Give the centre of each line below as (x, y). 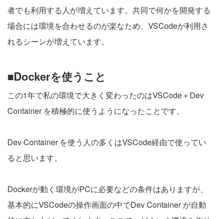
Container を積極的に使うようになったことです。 (96, 111)
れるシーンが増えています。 (58, 41)
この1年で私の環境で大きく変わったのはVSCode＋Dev (106, 95)
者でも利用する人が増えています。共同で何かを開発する (109, 10)
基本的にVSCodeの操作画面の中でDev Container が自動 (107, 205)
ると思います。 (35, 158)
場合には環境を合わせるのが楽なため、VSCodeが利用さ (108, 26)
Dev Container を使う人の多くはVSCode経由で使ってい (107, 142)
